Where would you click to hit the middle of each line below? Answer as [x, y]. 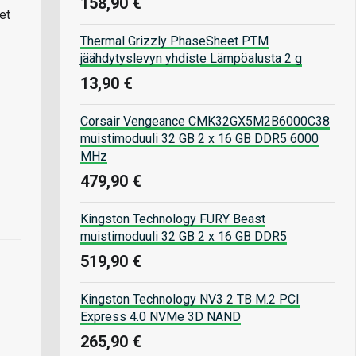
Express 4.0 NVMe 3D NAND [161, 316]
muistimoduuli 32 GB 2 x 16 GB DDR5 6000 [199, 138]
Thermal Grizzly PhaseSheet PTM [174, 41]
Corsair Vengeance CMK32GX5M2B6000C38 [205, 121]
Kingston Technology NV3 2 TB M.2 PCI [190, 299]
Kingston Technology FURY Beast [173, 219]
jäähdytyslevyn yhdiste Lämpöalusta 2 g [191, 58]
